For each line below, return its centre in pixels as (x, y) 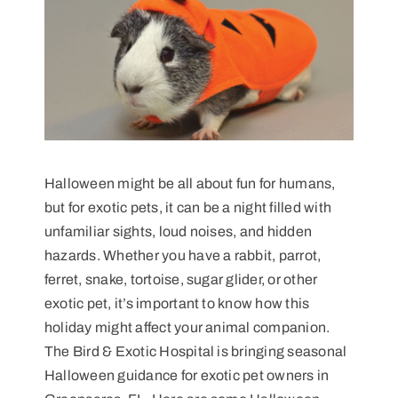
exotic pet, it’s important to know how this (177, 303)
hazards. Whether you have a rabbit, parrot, (183, 255)
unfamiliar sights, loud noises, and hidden (178, 231)
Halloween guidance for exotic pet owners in (187, 375)
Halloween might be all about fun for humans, (190, 183)
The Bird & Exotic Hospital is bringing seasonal (195, 351)
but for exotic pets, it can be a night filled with (187, 207)
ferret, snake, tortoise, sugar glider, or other (181, 279)
